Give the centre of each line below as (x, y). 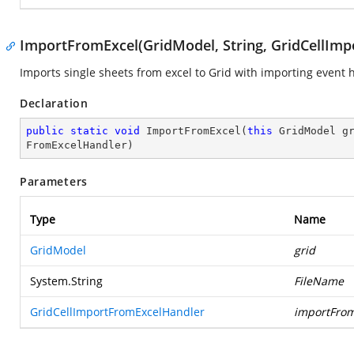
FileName (319, 281)
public (45, 131)
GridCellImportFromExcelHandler (117, 312)
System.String (66, 281)
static (89, 131)
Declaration (54, 103)
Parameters (54, 181)
